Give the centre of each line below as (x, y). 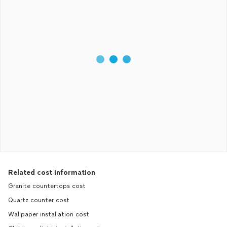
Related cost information (52, 173)
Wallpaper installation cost (49, 214)
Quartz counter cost (39, 200)
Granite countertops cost (47, 186)
